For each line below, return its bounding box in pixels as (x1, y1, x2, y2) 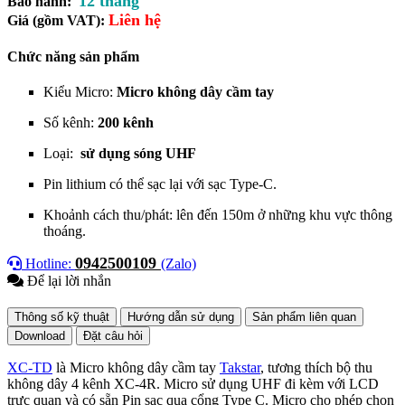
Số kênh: (43, 115, 94, 131)
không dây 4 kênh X (7, 376, 125, 392)
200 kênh (94, 115, 154, 131)
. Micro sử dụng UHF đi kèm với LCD (156, 376, 379, 392)
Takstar (220, 360, 260, 376)
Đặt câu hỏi (83, 329, 143, 344)
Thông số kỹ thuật (14, 310, 109, 325)
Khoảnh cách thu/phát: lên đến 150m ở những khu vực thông (43, 207, 392, 223)
